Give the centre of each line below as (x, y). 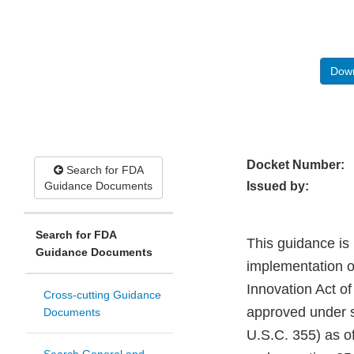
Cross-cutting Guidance (102, 295)
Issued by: (278, 186)
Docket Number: (296, 165)
